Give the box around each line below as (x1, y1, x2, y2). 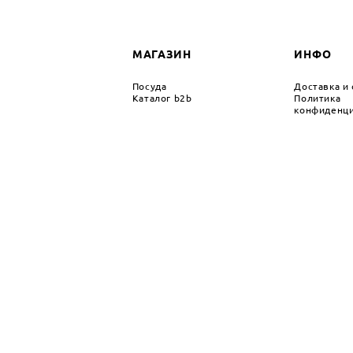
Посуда (132, 80, 167, 92)
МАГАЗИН (132, 47, 191, 61)
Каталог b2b (132, 91, 192, 104)
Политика (294, 91, 341, 104)
